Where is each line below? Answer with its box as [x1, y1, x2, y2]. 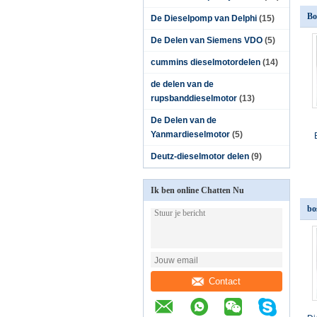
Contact [209, 275, 241, 287]
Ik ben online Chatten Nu [151, 185, 244, 195]
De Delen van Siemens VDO [151, 35, 263, 45]
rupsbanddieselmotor [151, 93, 237, 103]
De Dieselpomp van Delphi [151, 13, 257, 23]
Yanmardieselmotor [151, 129, 230, 139]
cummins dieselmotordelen [151, 57, 260, 67]
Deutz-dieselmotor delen [151, 151, 249, 161]
